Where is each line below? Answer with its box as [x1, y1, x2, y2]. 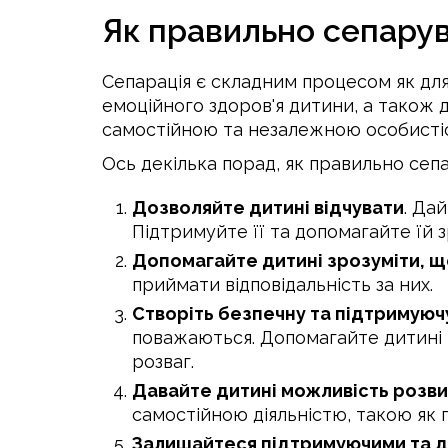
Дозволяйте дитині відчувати [132, 197, 404, 218]
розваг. [132, 351, 194, 372]
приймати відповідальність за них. [132, 274, 433, 295]
